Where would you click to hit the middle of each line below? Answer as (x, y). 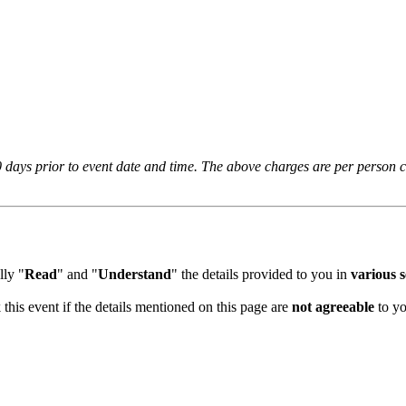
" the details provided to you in (254, 275)
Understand (127, 275)
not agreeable (326, 307)
